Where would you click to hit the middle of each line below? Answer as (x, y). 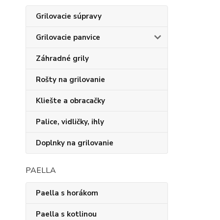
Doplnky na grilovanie (75, 143)
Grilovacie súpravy (69, 16)
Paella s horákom (67, 193)
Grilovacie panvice (68, 37)
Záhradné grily (62, 58)
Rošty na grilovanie (70, 80)
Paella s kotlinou (66, 214)
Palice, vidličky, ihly (70, 122)
